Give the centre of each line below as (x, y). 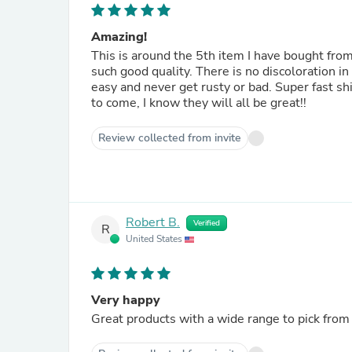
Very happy (126, 300)
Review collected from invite (170, 138)
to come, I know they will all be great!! (199, 103)
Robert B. (153, 223)
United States (155, 239)
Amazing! (119, 37)
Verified (207, 223)
